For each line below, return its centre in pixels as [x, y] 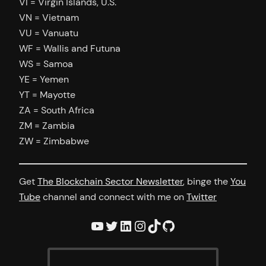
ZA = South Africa [57, 110]
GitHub [165, 225]
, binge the [207, 182]
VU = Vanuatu [49, 33]
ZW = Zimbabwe [54, 141]
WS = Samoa [46, 64]
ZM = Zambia [47, 125]
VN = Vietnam [49, 17]
